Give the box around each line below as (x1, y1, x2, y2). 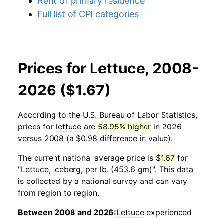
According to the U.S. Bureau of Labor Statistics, (18, 110, 197, 120)
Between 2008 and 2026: (18, 207, 116, 217)
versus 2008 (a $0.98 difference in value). (18, 133, 173, 143)
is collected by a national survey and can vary (18, 176, 187, 186)
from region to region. (18, 188, 99, 198)
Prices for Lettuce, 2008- (18, 59, 199, 77)
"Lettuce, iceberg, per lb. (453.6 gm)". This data (18, 164, 193, 174)
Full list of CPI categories (37, 9, 139, 19)
